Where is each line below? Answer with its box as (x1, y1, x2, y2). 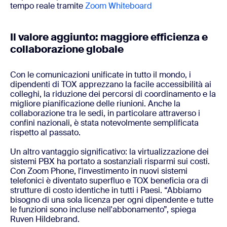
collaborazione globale (10, 42, 124, 56)
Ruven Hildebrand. (10, 213, 80, 224)
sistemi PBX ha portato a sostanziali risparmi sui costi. (10, 156, 210, 167)
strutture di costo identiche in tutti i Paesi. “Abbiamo (10, 184, 201, 196)
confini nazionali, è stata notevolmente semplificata (10, 117, 199, 128)
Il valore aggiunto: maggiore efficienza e (10, 30, 208, 44)
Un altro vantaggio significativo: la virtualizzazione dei (10, 146, 209, 157)
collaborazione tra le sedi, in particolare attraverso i (10, 107, 200, 119)
